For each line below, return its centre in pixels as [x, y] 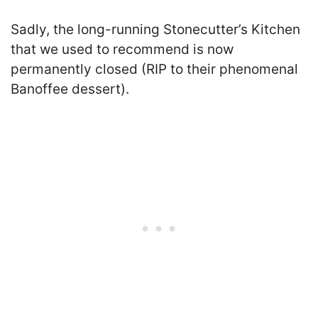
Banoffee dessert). [70, 89]
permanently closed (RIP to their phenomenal [154, 70]
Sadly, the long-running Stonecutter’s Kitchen [155, 30]
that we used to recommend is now [122, 50]
